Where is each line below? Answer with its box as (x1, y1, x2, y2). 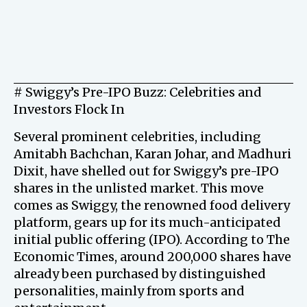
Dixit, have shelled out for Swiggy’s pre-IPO (14, 163, 279, 179)
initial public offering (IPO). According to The (14, 232, 290, 247)
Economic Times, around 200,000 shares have (14, 249, 291, 265)
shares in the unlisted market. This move (14, 180, 264, 196)
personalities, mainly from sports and (14, 283, 245, 299)
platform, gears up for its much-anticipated (14, 214, 281, 230)
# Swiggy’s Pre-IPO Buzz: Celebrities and (14, 84, 262, 100)
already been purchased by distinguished (14, 266, 266, 282)
